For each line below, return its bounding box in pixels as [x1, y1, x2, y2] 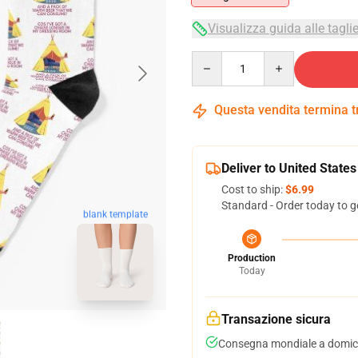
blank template [82, 209, 148, 221]
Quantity [191, 52, 235, 65]
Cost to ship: [221, 183, 285, 196]
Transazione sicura [221, 312, 331, 327]
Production [228, 253, 276, 264]
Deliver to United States [221, 161, 356, 176]
